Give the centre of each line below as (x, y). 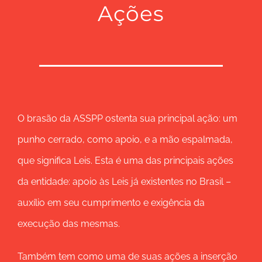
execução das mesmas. (69, 224)
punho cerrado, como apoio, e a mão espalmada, (125, 139)
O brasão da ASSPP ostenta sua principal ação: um (127, 118)
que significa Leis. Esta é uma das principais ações (125, 161)
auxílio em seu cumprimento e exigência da (111, 203)
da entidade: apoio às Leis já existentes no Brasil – (124, 182)
